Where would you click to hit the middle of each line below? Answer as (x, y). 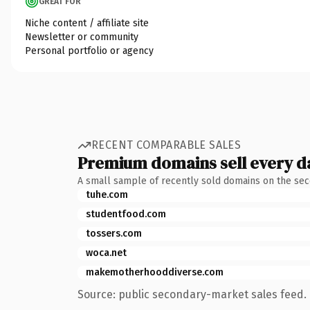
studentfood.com (126, 214)
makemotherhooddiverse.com (155, 272)
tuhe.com (107, 194)
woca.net (106, 253)
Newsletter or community (82, 37)
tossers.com (114, 233)
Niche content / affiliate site (87, 23)
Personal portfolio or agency (89, 51)
